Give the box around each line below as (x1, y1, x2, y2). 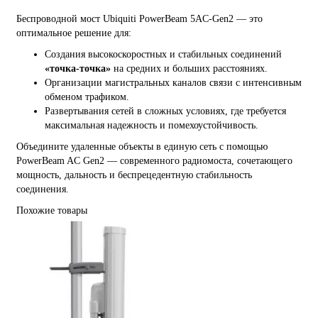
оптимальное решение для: (16, 27, 131, 38)
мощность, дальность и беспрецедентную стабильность (16, 169, 252, 180)
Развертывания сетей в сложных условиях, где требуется (45, 105, 286, 116)
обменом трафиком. (45, 91, 129, 102)
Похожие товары (16, 204, 87, 216)
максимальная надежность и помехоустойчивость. (45, 119, 258, 131)
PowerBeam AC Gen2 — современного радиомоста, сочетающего (16, 155, 292, 166)
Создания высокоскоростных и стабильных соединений (45, 48, 282, 60)
